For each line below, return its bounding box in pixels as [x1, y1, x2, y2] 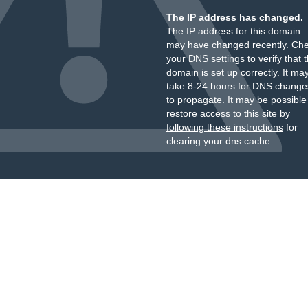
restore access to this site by [166, 108, 290, 119]
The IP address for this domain [166, 25, 300, 36]
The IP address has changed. [166, 12, 303, 23]
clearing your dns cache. [166, 135, 273, 146]
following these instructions [166, 122, 283, 133]
